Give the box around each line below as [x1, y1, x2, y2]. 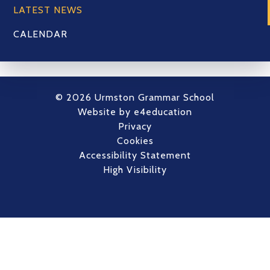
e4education [134, 106, 192, 118]
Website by [78, 106, 134, 118]
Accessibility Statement [79, 149, 191, 161]
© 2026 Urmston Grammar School [55, 92, 215, 103]
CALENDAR [13, 28, 68, 40]
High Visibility [103, 164, 167, 175]
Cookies [116, 135, 154, 146]
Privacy [118, 121, 152, 132]
